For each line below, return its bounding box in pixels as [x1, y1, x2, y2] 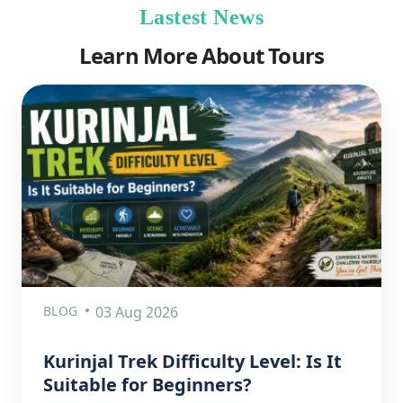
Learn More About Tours [78, 40, 325, 70]
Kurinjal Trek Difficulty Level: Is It [43, 348, 342, 373]
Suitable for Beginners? [43, 372, 252, 397]
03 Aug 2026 [95, 301, 179, 322]
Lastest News [139, 5, 264, 29]
